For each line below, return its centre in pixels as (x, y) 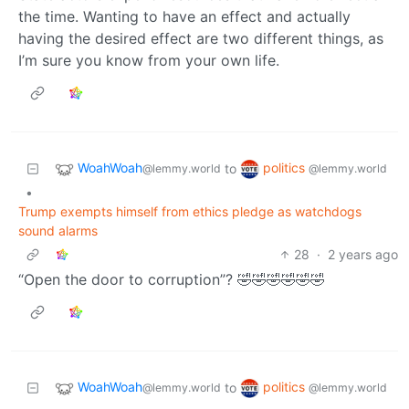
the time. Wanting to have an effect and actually (184, 16)
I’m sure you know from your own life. (149, 60)
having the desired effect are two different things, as (201, 38)
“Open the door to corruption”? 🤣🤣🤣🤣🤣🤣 (172, 279)
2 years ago (363, 254)
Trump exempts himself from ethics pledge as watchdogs (190, 211)
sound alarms (58, 230)
